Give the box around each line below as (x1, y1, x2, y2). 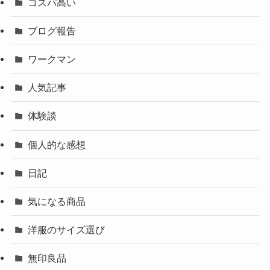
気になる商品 (28, 195, 86, 207)
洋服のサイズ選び (28, 224, 105, 236)
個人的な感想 (28, 139, 86, 150)
